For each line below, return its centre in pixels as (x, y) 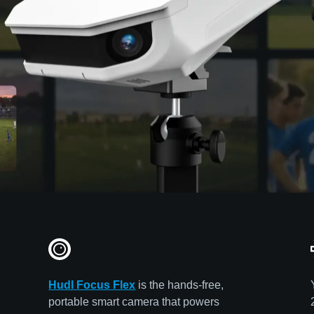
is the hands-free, (180, 285)
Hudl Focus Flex (92, 285)
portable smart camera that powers (134, 301)
